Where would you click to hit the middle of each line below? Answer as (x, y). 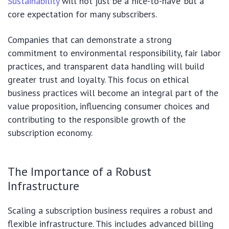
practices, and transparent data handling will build (106, 66)
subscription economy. (50, 133)
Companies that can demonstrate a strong (90, 40)
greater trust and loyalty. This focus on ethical (98, 80)
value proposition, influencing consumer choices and (109, 106)
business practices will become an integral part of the (113, 93)
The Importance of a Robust (79, 171)
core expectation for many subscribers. (82, 14)
